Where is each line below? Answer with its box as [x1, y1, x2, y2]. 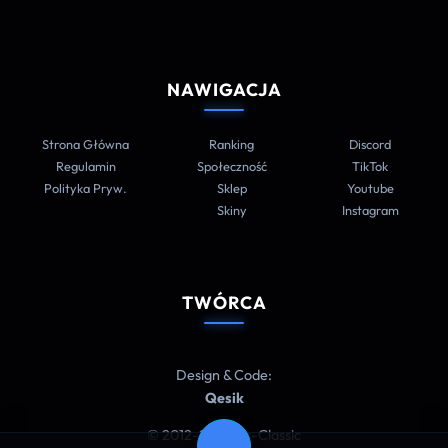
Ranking [209, 135, 255, 152]
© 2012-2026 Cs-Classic [147, 425, 301, 444]
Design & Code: [176, 365, 272, 384]
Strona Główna [42, 135, 130, 152]
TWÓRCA [181, 291, 267, 315]
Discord [349, 135, 392, 152]
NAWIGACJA [166, 77, 282, 101]
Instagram [341, 201, 399, 218]
